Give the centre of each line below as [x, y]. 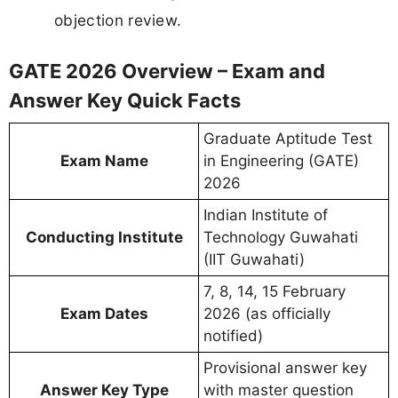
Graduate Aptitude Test [288, 139]
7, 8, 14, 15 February [275, 292]
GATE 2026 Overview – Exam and [167, 72]
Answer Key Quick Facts [125, 101]
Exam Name [104, 161]
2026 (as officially [267, 314]
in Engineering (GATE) [281, 161]
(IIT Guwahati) [254, 260]
